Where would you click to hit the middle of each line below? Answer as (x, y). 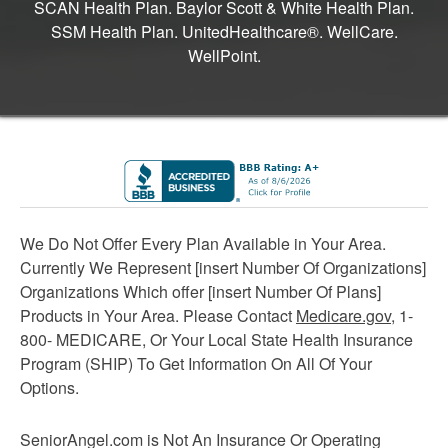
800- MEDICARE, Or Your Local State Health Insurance (216, 339)
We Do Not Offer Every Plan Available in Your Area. (203, 243)
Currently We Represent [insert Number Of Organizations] (223, 267)
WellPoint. (224, 55)
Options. (49, 387)
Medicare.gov (343, 315)
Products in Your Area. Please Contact (158, 315)
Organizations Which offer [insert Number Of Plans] (200, 291)
